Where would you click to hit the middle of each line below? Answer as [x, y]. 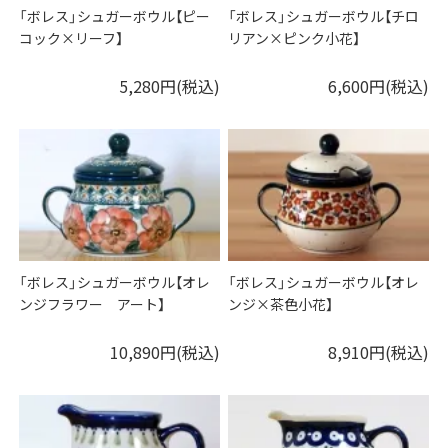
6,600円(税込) [378, 86]
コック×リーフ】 [71, 38]
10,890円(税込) [164, 352]
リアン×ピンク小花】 [294, 38]
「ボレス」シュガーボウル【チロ [324, 16]
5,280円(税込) [169, 86]
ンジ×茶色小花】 [281, 304]
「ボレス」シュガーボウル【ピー [115, 16]
